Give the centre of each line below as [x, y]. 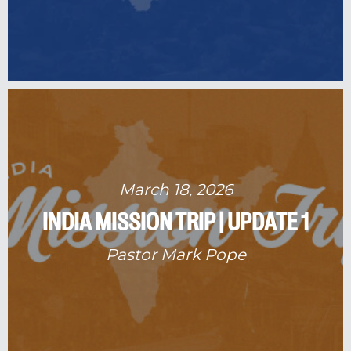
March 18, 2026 [175, 189]
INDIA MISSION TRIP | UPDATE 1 [175, 222]
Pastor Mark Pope [175, 254]
